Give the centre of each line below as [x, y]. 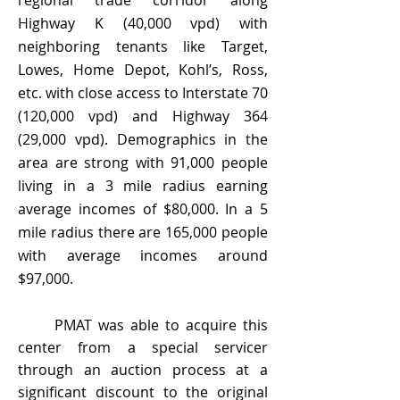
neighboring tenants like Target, [143, 46]
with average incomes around [143, 255]
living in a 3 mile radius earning [143, 186]
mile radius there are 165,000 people [143, 232]
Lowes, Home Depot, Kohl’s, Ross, [143, 70]
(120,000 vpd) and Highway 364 [143, 116]
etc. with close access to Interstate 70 [143, 93]
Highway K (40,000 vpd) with [143, 23]
